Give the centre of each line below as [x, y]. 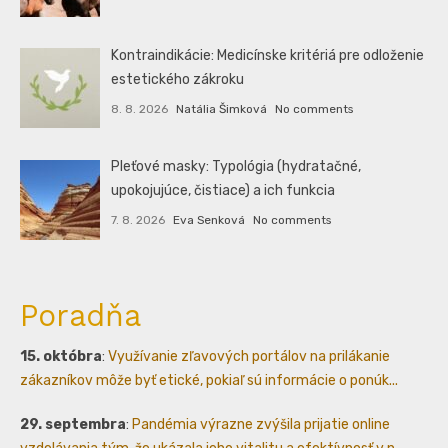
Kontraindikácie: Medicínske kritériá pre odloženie [268, 56]
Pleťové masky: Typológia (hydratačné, [236, 167]
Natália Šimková [221, 109]
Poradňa [80, 315]
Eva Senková [208, 220]
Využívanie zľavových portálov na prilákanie [249, 356]
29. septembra [73, 424]
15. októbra [61, 356]
